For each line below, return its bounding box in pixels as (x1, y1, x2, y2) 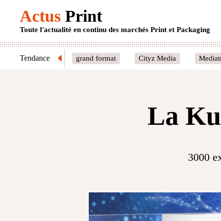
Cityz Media (139, 54, 176, 62)
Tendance (20, 54, 50, 62)
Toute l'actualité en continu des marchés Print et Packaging (20, 26, 210, 34)
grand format (76, 54, 116, 62)
